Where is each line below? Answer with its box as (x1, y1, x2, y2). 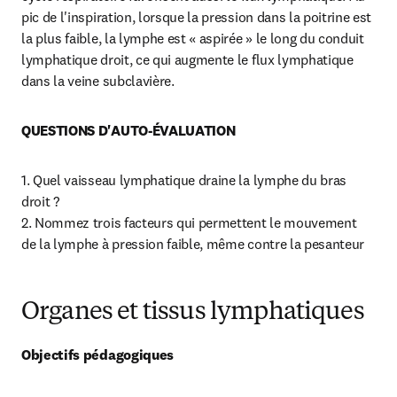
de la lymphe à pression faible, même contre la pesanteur (21, 235, 365, 253)
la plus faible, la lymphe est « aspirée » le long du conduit (21, 29, 364, 47)
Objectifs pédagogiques (21, 346, 174, 363)
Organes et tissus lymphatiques (21, 300, 364, 325)
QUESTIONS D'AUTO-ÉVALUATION (21, 121, 236, 139)
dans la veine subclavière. (21, 72, 175, 90)
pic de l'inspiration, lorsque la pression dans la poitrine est (21, 8, 372, 26)
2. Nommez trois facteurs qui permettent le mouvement (21, 214, 357, 231)
